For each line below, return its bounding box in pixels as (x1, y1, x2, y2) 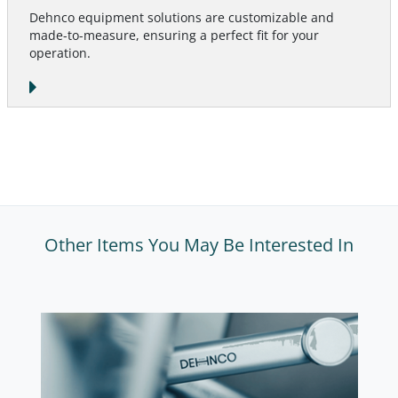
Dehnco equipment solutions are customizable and (29, 8, 334, 26)
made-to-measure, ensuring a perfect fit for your (29, 26, 319, 44)
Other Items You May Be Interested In (44, 232, 354, 257)
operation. (29, 44, 91, 61)
